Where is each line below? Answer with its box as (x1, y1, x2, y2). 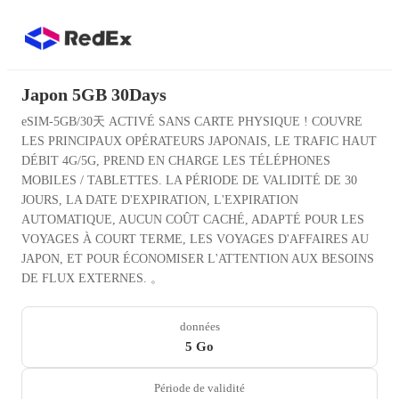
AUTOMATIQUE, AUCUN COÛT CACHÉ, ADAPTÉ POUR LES (21, 213, 364, 226)
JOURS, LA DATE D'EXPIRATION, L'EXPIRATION (21, 193, 298, 207)
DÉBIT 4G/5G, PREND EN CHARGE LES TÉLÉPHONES (21, 154, 330, 167)
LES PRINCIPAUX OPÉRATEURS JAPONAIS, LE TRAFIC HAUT (21, 134, 377, 148)
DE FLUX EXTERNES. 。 (21, 272, 163, 285)
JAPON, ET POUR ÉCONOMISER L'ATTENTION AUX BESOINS (21, 252, 374, 265)
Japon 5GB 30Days (21, 85, 167, 104)
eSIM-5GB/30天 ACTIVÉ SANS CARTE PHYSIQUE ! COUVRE (21, 115, 362, 128)
